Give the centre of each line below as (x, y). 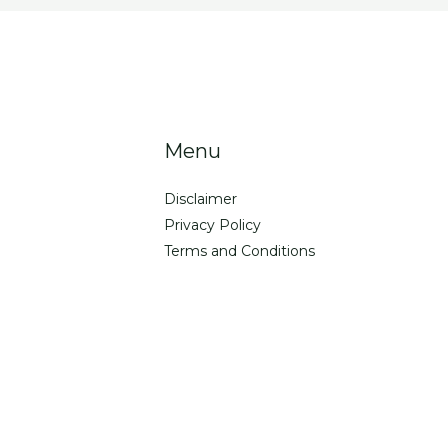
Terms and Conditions (240, 251)
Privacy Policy (213, 225)
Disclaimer (201, 199)
